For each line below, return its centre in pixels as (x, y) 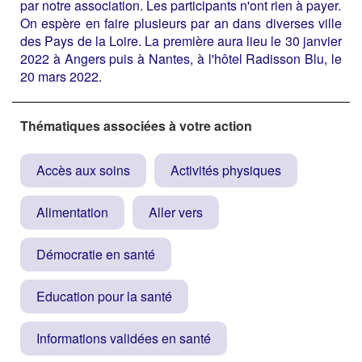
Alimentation (72, 212)
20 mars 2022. (61, 76)
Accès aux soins (83, 170)
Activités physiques (226, 170)
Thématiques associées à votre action (136, 125)
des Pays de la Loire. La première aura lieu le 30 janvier (181, 40)
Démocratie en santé (96, 254)
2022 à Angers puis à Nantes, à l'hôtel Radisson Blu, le (181, 58)
